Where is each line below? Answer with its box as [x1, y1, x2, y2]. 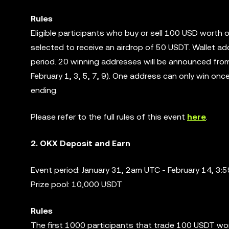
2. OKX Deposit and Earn [31, 139, 130, 148]
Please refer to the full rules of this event [31, 112, 187, 122]
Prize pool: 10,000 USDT [31, 179, 122, 189]
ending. [31, 85, 58, 95]
